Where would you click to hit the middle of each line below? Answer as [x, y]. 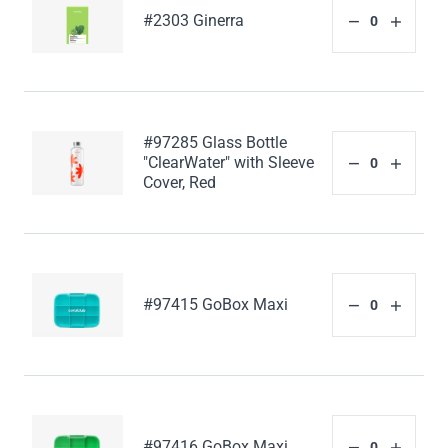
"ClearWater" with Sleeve [229, 163]
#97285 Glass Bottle [215, 143]
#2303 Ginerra [194, 21]
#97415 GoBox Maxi [216, 305]
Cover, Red [180, 183]
